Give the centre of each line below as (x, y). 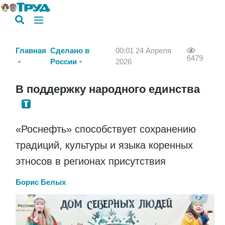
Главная (31, 50)
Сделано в (70, 50)
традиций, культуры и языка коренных (104, 145)
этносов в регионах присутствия (91, 161)
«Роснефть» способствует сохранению (106, 129)
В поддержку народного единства (108, 89)
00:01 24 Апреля (144, 50)
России (63, 62)
